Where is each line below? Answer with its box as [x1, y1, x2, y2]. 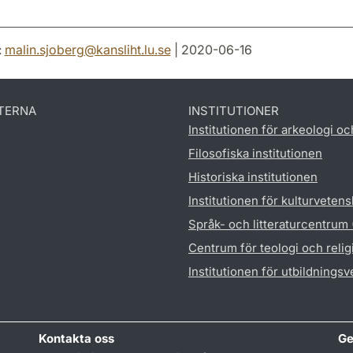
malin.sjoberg [4, 42, 84, 58]
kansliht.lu [95, 42, 154, 58]
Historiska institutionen [188, 169, 318, 184]
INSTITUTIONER [188, 103, 279, 118]
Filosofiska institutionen [188, 146, 322, 161]
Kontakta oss [39, 331, 115, 346]
